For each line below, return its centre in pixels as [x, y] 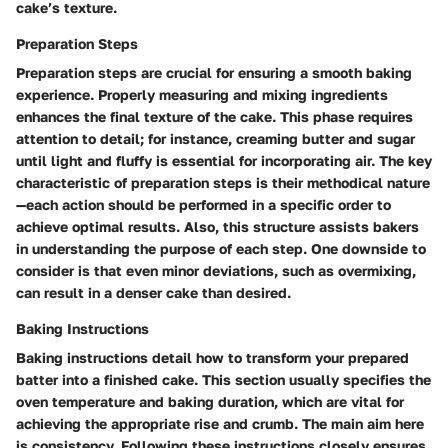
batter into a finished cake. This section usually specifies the [223, 379]
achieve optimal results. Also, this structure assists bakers [217, 226]
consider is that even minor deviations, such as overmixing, [216, 270]
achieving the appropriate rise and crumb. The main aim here [220, 423]
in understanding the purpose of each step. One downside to [221, 248]
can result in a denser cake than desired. [153, 292]
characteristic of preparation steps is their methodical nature [223, 182]
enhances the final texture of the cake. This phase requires [214, 116]
